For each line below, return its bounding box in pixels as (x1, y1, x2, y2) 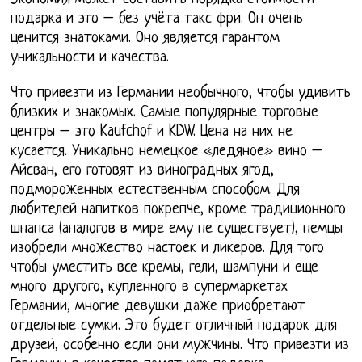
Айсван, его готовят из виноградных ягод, (11, 162, 275, 180)
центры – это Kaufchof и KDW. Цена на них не (11, 124, 293, 141)
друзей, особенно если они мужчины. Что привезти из (11, 337, 350, 355)
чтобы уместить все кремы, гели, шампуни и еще (11, 259, 319, 277)
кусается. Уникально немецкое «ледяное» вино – (11, 143, 323, 161)
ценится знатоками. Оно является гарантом (11, 30, 280, 48)
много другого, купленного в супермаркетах (11, 279, 288, 297)
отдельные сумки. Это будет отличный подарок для (11, 318, 338, 335)
